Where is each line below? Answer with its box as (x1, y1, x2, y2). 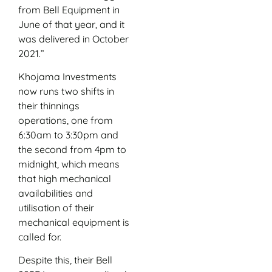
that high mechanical (18, 172, 111, 185)
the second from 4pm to (18, 143, 126, 156)
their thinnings (18, 100, 80, 112)
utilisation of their (18, 202, 94, 214)
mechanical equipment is (18, 216, 129, 229)
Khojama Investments (18, 70, 117, 83)
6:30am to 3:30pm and (18, 129, 118, 141)
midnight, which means (18, 158, 120, 171)
